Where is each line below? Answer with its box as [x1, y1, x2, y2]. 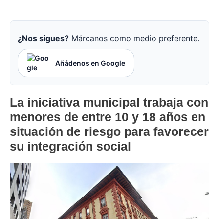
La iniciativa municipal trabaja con [10, 95, 208, 109]
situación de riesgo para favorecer [10, 125, 209, 139]
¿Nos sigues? [18, 33, 69, 44]
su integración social [10, 139, 131, 153]
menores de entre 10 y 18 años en [10, 110, 205, 124]
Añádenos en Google [55, 59, 125, 67]
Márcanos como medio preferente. [69, 33, 199, 44]
